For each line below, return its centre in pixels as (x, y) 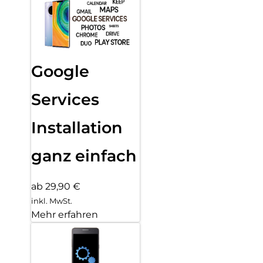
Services (65, 100)
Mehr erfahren (65, 215)
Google (60, 72)
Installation (77, 128)
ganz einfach (84, 156)
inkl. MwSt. (52, 201)
